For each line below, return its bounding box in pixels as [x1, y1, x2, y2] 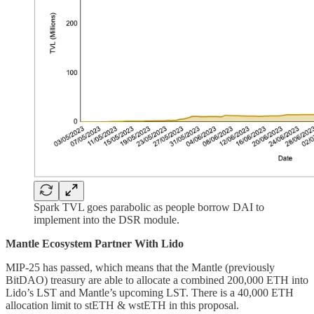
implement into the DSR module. [34, 214, 179, 226]
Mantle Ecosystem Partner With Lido [6, 238, 184, 250]
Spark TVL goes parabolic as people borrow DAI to [34, 201, 264, 214]
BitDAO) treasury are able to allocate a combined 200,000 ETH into [6, 274, 308, 287]
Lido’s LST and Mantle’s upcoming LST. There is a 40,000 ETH [6, 287, 294, 299]
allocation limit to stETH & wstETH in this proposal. [6, 299, 239, 312]
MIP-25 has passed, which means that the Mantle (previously [6, 261, 275, 274]
